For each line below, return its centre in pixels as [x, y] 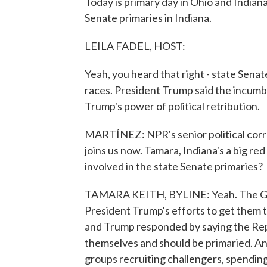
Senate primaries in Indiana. [148, 18]
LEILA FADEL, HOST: [135, 46]
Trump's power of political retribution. [172, 106]
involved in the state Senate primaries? [174, 166]
